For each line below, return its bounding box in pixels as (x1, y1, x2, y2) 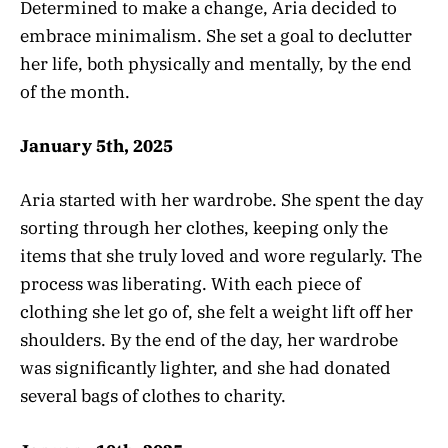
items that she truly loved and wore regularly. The (20, 245, 422, 268)
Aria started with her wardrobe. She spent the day (20, 189, 423, 212)
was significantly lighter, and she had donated (20, 357, 391, 380)
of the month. (20, 80, 130, 103)
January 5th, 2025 (20, 135, 173, 158)
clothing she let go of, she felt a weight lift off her (20, 301, 413, 324)
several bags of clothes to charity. (20, 385, 286, 408)
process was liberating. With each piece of (20, 273, 361, 296)
